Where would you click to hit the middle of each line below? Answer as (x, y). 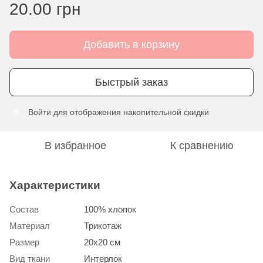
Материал (30, 226)
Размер (24, 242)
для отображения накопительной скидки (130, 112)
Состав (24, 209)
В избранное (75, 146)
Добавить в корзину (131, 45)
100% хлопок (110, 209)
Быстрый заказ (131, 82)
